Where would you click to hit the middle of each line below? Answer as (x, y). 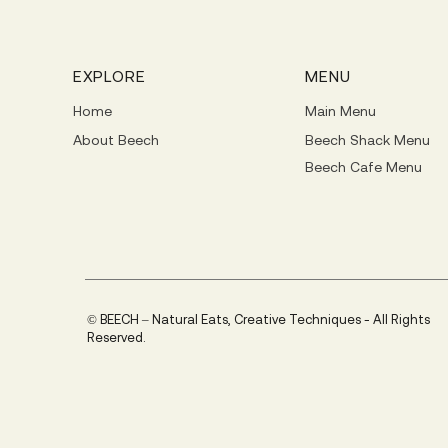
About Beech (115, 140)
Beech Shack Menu (368, 140)
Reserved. (116, 337)
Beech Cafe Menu (364, 167)
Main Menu (341, 111)
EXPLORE (109, 76)
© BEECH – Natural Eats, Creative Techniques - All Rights (258, 319)
